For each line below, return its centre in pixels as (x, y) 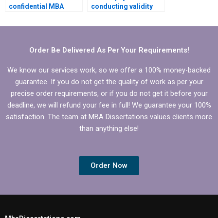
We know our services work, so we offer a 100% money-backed (109, 70)
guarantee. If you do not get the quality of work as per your (109, 82)
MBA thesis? (111, 25)
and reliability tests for (127, 16)
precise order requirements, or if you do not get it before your (109, 93)
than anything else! (109, 128)
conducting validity (122, 7)
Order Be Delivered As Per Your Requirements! (109, 50)
